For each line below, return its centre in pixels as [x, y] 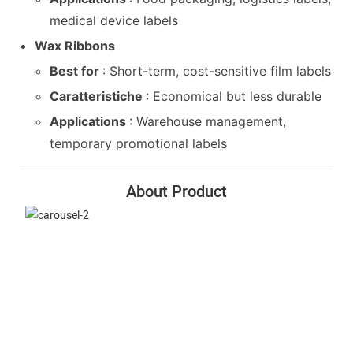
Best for [76, 71]
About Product [176, 191]
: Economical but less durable [234, 96]
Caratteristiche [98, 96]
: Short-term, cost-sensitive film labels [217, 71]
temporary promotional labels [139, 143]
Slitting [176, 236]
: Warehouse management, [208, 121]
